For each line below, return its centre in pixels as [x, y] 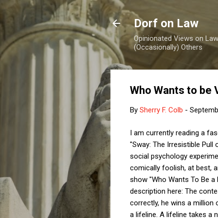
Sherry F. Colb [161, 110]
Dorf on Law [166, 23]
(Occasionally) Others [168, 47]
